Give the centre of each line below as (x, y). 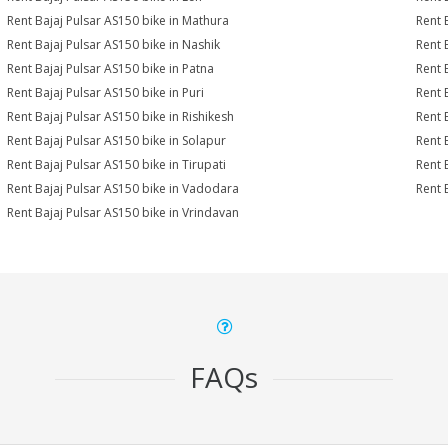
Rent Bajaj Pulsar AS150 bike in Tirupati (117, 164)
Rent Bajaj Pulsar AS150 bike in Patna (111, 68)
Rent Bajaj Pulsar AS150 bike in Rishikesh (121, 116)
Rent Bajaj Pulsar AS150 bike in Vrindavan (123, 212)
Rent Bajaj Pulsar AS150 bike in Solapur (117, 140)
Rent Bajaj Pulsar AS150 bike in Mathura (118, 20)
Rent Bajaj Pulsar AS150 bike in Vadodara (123, 188)
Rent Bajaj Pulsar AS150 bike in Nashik (114, 44)
